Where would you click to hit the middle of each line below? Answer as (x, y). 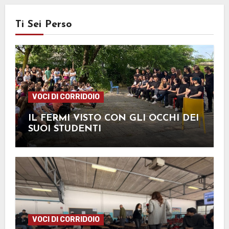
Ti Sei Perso (43, 24)
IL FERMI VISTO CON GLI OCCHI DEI (113, 118)
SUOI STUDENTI (64, 129)
